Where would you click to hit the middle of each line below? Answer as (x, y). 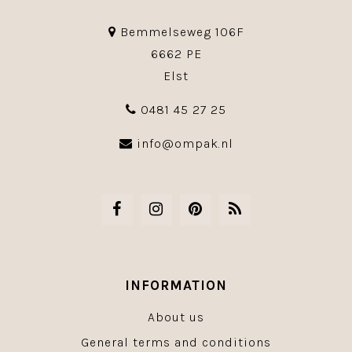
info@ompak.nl (185, 144)
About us (176, 317)
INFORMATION (176, 286)
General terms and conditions (176, 343)
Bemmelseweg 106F (180, 32)
